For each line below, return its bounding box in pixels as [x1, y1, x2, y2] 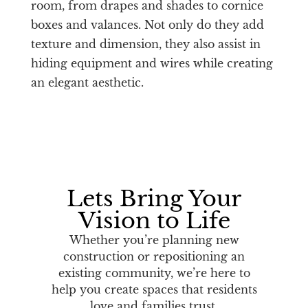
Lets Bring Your [67, 184, 241, 212]
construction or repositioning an [63, 249, 245, 263]
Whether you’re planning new [69, 232, 239, 247]
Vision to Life [78, 206, 230, 234]
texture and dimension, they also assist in [30, 36, 261, 51]
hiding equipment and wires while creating [30, 56, 273, 70]
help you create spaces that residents [51, 282, 257, 296]
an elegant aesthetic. [30, 75, 144, 89]
